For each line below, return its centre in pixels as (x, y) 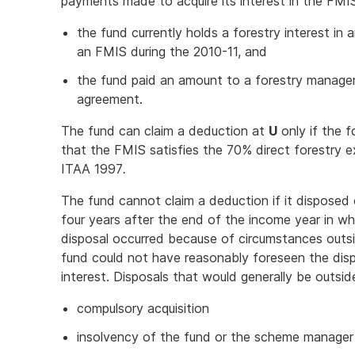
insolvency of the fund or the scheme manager (215, 337)
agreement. (110, 99)
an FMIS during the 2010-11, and (172, 52)
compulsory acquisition (143, 308)
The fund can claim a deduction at (165, 131)
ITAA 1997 (92, 169)
